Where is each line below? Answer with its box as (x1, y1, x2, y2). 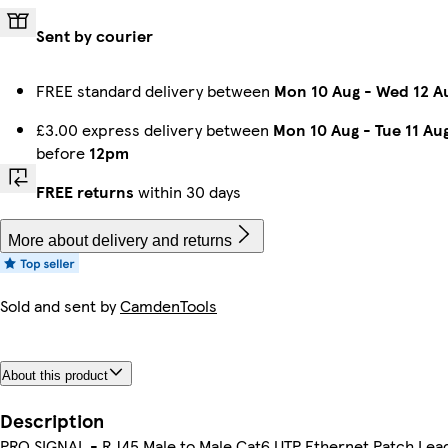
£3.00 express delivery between (36, 117, 273, 141)
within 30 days (134, 179, 241, 203)
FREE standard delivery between (36, 78, 274, 102)
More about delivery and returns (8, 231, 232, 249)
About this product (2, 367, 108, 383)
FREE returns (36, 179, 134, 203)
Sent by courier (36, 23, 153, 47)
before (36, 140, 89, 164)
